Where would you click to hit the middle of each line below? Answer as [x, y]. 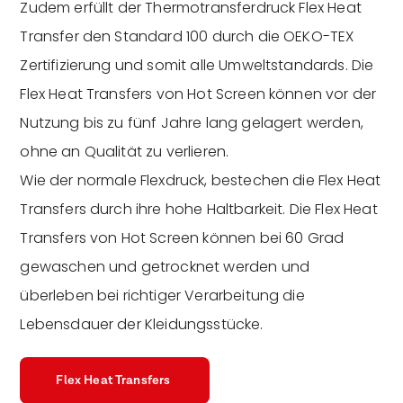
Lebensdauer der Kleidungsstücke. [142, 324]
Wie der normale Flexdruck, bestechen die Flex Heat [201, 180]
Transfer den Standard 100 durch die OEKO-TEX [187, 36]
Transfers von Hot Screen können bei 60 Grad [182, 237]
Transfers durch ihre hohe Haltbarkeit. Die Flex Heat [199, 209]
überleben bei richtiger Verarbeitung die [162, 295]
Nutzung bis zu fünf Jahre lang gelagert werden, [192, 122]
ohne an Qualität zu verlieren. [125, 151]
